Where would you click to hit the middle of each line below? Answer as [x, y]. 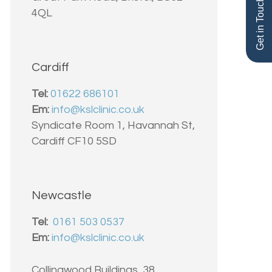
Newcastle [61, 195]
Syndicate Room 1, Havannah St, [113, 125]
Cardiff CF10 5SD [74, 141]
